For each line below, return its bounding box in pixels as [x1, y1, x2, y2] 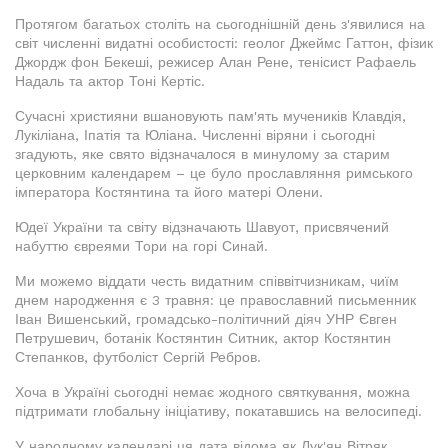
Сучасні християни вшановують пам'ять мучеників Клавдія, [15, 107, 406, 124]
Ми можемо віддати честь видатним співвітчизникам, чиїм [15, 272, 399, 289]
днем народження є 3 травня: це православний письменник [15, 291, 416, 308]
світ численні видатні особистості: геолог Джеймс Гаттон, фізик [15, 34, 433, 51]
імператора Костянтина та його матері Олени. [15, 183, 323, 200]
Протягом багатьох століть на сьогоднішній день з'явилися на [15, 15, 425, 32]
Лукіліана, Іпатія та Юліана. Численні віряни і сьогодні [15, 126, 375, 143]
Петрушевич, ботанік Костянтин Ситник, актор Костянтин [15, 329, 391, 346]
